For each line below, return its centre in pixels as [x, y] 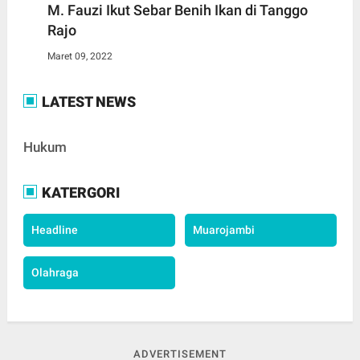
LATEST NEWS [87, 102]
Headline [54, 230]
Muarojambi [223, 230]
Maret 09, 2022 [80, 57]
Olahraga [55, 273]
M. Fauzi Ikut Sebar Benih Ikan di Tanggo [177, 10]
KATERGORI [79, 193]
